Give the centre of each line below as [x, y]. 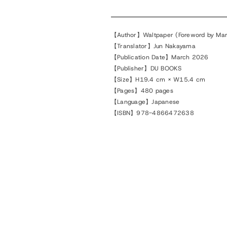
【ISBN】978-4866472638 [153, 113]
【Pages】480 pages [142, 91]
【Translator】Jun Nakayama [153, 46]
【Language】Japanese [145, 102]
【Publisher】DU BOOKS [146, 68]
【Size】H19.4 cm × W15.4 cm [158, 80]
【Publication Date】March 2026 [160, 57]
